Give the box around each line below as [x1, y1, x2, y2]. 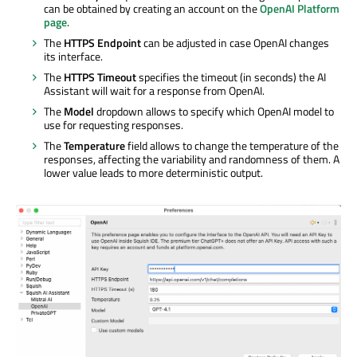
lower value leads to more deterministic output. [44, 164, 263, 182]
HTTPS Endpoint [64, 34, 141, 52]
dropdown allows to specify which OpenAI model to [94, 103, 334, 120]
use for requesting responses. [44, 116, 183, 134]
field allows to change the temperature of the [125, 137, 339, 155]
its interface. [44, 48, 103, 65]
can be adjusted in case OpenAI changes [141, 34, 329, 52]
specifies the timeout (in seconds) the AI [136, 69, 326, 86]
